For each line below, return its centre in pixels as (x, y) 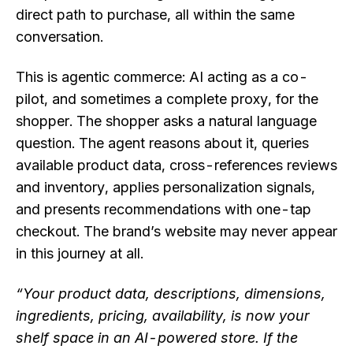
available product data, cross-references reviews (176, 165)
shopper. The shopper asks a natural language (166, 121)
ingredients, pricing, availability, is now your (163, 315)
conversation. (59, 36)
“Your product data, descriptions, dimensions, (171, 293)
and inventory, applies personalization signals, (165, 187)
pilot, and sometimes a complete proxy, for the (167, 98)
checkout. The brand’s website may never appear (176, 231)
